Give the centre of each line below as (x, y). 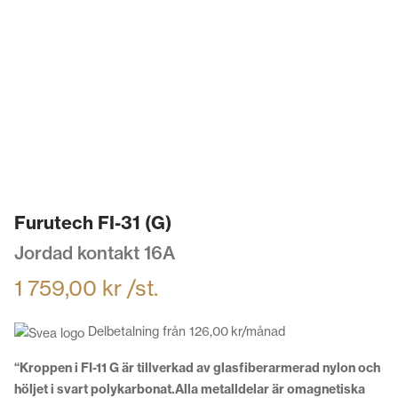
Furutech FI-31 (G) (93, 223)
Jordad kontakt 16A (95, 253)
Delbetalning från (137, 331)
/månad (263, 331)
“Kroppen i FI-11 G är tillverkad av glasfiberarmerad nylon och (197, 367)
